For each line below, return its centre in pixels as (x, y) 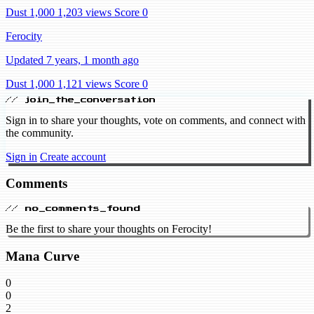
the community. (40, 132)
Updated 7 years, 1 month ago (72, 60)
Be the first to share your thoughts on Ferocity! (109, 229)
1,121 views (84, 83)
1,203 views (84, 12)
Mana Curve (42, 256)
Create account (73, 156)
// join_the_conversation (81, 100)
